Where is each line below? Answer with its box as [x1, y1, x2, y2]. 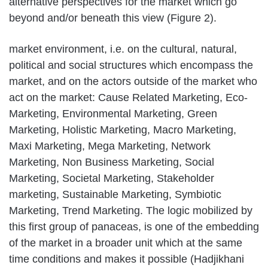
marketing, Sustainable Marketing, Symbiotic [9, 188, 221, 200]
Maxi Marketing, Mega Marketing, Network [9, 139, 211, 152]
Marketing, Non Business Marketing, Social [9, 156, 214, 168]
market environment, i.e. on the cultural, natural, [9, 42, 237, 55]
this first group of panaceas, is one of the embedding [9, 220, 259, 233]
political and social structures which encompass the [9, 59, 253, 71]
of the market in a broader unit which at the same [9, 236, 242, 249]
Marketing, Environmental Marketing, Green [9, 107, 217, 120]
